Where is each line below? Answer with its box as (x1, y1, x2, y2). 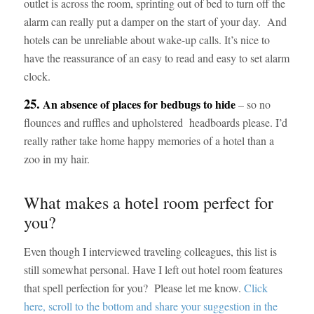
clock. (23, 68, 50, 83)
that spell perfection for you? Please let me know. (23, 280, 244, 295)
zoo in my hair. (23, 151, 90, 167)
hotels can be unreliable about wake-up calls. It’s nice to (23, 32, 270, 47)
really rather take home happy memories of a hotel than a (23, 133, 274, 149)
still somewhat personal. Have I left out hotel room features (23, 261, 282, 277)
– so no (235, 97, 271, 112)
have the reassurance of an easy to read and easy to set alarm (23, 50, 289, 65)
